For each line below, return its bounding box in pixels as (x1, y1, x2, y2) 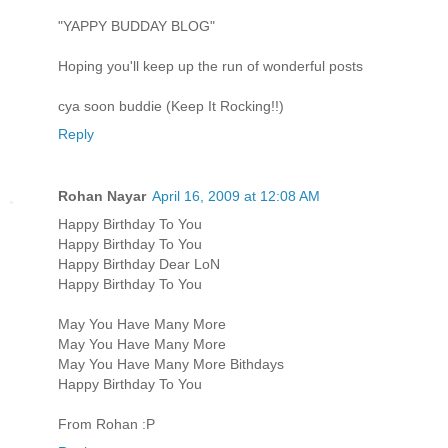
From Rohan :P (58, 416, 155, 433)
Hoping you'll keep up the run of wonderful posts (58, 58, 363, 75)
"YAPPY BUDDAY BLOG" (58, 18, 215, 35)
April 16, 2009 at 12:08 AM (152, 188, 320, 205)
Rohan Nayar (58, 188, 146, 205)
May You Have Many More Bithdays (58, 356, 284, 373)
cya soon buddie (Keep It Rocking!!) (58, 98, 284, 115)
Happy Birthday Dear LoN (58, 256, 220, 273)
